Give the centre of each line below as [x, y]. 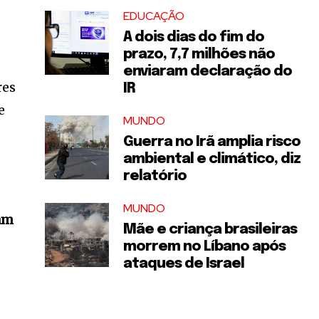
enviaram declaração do [208, 72]
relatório [155, 176]
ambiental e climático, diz [212, 159]
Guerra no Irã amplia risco [212, 142]
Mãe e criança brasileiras [210, 230]
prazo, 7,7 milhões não [199, 54]
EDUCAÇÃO [154, 16]
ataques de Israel [184, 264]
